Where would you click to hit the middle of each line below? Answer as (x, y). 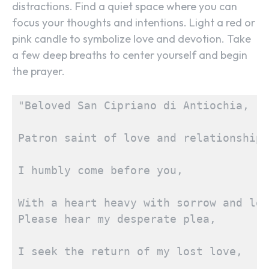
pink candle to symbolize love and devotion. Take (131, 39)
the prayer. (38, 71)
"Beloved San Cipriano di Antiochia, (134, 106)
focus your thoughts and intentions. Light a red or (134, 23)
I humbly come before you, (101, 171)
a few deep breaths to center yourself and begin (130, 55)
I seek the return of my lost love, (130, 252)
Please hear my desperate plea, (117, 219)
